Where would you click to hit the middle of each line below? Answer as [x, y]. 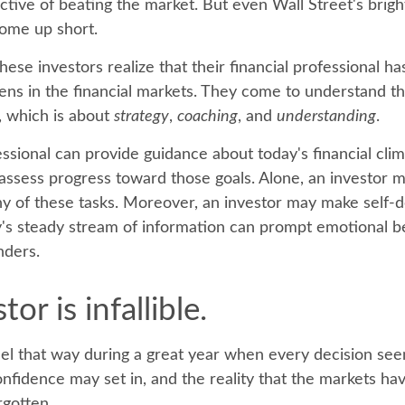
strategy [141, 116]
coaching [207, 116]
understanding [326, 116]
